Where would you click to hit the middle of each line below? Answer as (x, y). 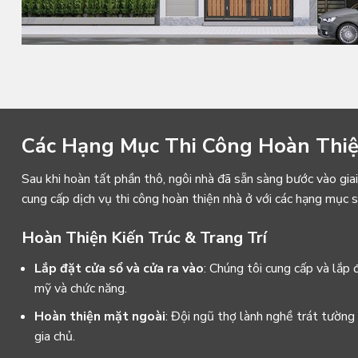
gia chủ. (55, 336)
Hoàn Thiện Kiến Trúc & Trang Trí (144, 238)
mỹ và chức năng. (81, 289)
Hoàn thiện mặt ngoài (100, 316)
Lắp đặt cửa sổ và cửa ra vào (119, 269)
